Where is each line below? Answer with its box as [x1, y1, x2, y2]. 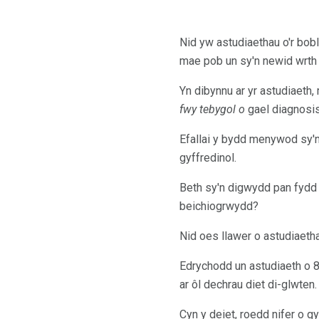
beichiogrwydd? [179, 199, 258, 214]
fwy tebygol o [179, 103, 245, 117]
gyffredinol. [179, 151, 236, 165]
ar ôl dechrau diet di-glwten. [179, 278, 317, 292]
